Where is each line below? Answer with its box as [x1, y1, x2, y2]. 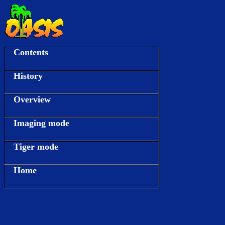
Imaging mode [14, 118, 69, 128]
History [14, 71, 43, 81]
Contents [14, 47, 48, 57]
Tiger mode [14, 142, 58, 152]
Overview [14, 94, 51, 104]
